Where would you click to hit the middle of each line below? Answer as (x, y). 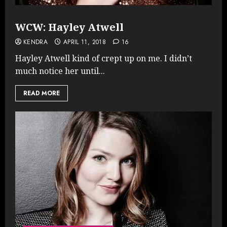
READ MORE (42, 93)
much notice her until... (60, 71)
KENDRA (36, 42)
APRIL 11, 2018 (84, 42)
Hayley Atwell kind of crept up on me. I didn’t (104, 58)
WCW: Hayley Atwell (69, 27)
